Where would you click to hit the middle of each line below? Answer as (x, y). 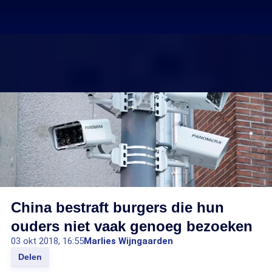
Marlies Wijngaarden (128, 241)
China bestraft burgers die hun (117, 207)
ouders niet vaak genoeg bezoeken (132, 226)
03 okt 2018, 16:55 (47, 241)
